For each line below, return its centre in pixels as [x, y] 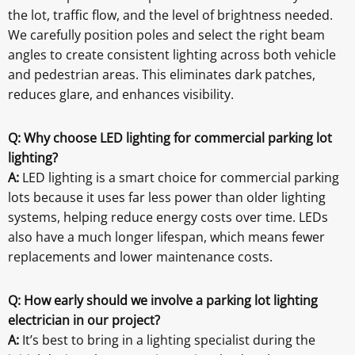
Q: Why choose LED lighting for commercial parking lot [170, 138]
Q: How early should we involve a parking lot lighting [163, 301]
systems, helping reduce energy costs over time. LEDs [168, 218]
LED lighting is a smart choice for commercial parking [181, 178]
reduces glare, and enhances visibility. [121, 95]
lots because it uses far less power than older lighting [167, 198]
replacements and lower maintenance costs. [142, 257]
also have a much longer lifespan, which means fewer [166, 237]
